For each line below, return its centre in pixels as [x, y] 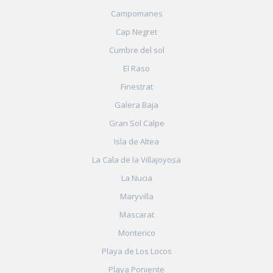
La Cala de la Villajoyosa [136, 159]
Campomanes [136, 13]
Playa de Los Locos [136, 251]
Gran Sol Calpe [136, 123]
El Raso [136, 68]
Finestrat [136, 86]
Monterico [136, 232]
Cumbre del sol [136, 50]
